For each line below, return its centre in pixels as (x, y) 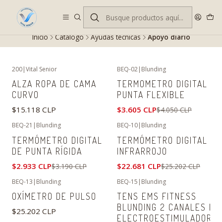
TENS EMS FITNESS (157, 196)
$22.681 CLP (139, 166)
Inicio (40, 37)
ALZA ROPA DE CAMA (54, 84)
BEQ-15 (127, 181)
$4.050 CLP (174, 110)
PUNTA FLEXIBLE (151, 95)
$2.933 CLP (32, 166)
